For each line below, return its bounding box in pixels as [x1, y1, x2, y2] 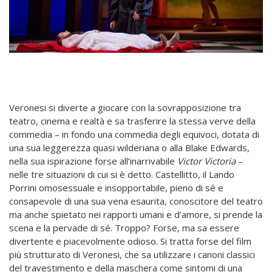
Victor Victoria [177, 155, 238, 168]
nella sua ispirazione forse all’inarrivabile [9, 155, 177, 168]
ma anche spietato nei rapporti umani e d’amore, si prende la [9, 208, 262, 221]
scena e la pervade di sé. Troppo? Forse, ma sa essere [9, 222, 239, 234]
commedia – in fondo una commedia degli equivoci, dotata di [9, 128, 259, 141]
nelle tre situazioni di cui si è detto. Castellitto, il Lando [9, 168, 234, 181]
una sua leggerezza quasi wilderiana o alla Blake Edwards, [9, 141, 250, 154]
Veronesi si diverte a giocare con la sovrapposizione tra [9, 101, 241, 114]
